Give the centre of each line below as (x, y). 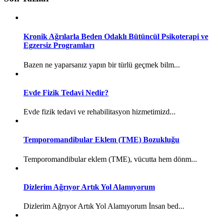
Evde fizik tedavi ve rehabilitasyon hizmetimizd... (99, 112)
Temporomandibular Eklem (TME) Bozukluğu (101, 140)
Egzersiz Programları (59, 45)
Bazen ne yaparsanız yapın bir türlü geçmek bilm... (102, 65)
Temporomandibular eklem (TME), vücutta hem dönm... (110, 159)
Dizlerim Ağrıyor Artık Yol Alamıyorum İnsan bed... (104, 206)
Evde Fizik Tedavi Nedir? (66, 92)
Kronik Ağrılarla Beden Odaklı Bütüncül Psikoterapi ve (116, 37)
